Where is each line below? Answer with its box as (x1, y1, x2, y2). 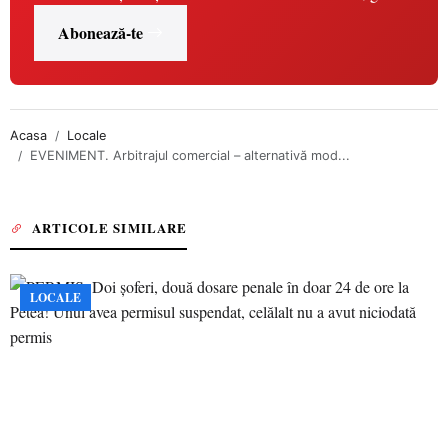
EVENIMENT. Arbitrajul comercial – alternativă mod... (30, 148, 350, 163)
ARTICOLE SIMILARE (32, 218, 187, 237)
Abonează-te (58, 21, 143, 44)
